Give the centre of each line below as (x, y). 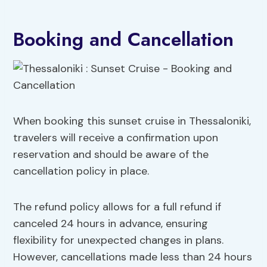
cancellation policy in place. (81, 171)
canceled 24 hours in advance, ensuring (111, 224)
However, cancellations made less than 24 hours (133, 257)
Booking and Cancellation (124, 40)
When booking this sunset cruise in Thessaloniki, (132, 121)
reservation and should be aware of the (111, 155)
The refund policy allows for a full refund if (117, 207)
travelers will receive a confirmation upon (116, 138)
